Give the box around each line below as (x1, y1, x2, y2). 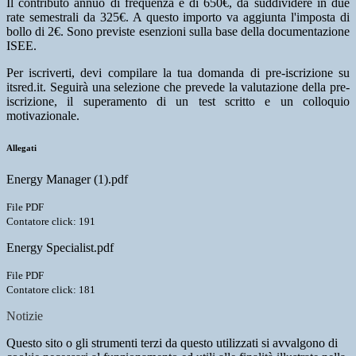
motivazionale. (6, 109, 79, 123)
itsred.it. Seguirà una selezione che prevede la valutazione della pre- (6, 80, 350, 95)
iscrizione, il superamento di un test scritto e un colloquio (6, 95, 350, 109)
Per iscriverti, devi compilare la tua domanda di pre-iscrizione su (6, 66, 350, 80)
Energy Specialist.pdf (6, 241, 114, 255)
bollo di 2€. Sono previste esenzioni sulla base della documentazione (6, 25, 350, 39)
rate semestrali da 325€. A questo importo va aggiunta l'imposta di (6, 10, 350, 25)
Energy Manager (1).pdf (6, 172, 128, 187)
